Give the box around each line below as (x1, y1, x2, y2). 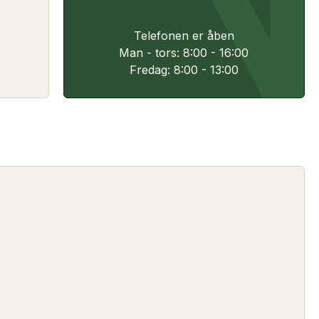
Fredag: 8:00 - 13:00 (129, 62, 239, 77)
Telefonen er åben (133, 28, 234, 43)
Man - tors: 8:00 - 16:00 (119, 45, 249, 60)
